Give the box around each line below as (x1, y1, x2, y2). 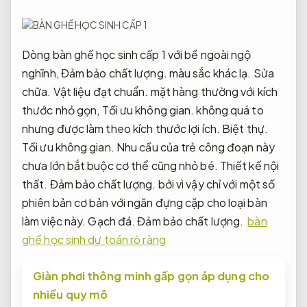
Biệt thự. (222, 121, 268, 136)
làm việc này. (22, 213, 88, 228)
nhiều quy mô (33, 286, 108, 302)
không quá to (194, 102, 264, 117)
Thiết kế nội (219, 158, 280, 173)
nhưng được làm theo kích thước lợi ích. (22, 121, 222, 136)
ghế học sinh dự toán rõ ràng (22, 232, 166, 247)
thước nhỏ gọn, (22, 102, 102, 117)
